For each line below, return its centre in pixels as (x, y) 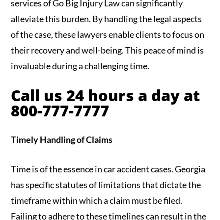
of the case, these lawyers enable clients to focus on (108, 35)
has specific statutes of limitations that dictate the (106, 185)
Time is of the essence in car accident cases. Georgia (108, 169)
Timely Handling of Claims (62, 140)
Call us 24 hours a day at (106, 95)
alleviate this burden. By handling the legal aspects (107, 19)
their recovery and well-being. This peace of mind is (108, 50)
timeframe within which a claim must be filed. (97, 201)
